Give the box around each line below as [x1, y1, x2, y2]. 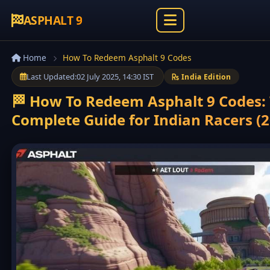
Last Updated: [26, 71, 77, 83]
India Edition [179, 71, 231, 82]
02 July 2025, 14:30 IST [76, 71, 154, 83]
